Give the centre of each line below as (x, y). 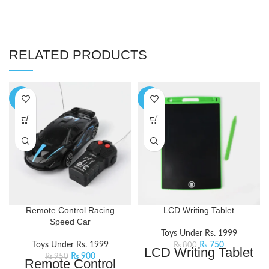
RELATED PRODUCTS (78, 55)
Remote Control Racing (70, 210)
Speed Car (70, 222)
